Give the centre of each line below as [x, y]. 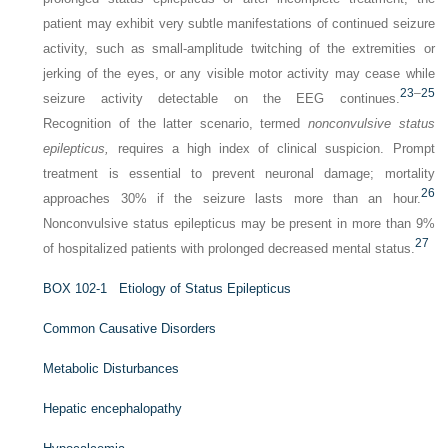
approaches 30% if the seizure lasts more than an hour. [232, 198]
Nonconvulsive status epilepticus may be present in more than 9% [239, 223]
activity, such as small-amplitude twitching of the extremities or [239, 48]
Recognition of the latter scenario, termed [175, 123]
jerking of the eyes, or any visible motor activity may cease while [239, 73]
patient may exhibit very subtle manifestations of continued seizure [239, 23]
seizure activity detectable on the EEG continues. [221, 98]
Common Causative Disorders [130, 328]
